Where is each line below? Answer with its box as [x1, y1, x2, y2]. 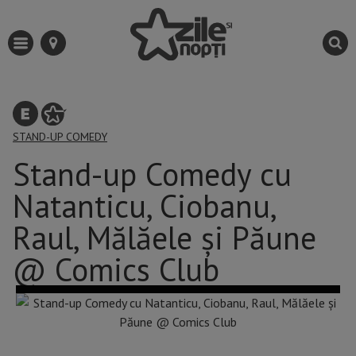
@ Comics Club [13, 249, 219, 291]
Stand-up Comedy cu [13, 153, 292, 195]
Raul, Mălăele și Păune [13, 217, 316, 259]
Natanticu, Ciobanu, [13, 185, 275, 227]
